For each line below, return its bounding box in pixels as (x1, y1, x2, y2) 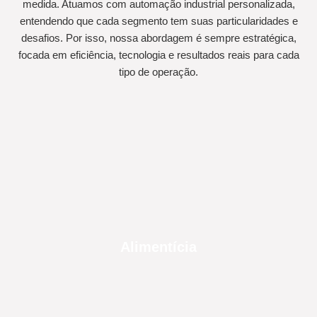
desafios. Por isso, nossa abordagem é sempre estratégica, (21, 32, 296, 45)
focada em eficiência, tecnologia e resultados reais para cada (18, 49, 299, 62)
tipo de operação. (119, 66, 198, 79)
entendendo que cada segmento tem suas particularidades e (19, 15, 298, 28)
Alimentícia (120, 238, 197, 255)
